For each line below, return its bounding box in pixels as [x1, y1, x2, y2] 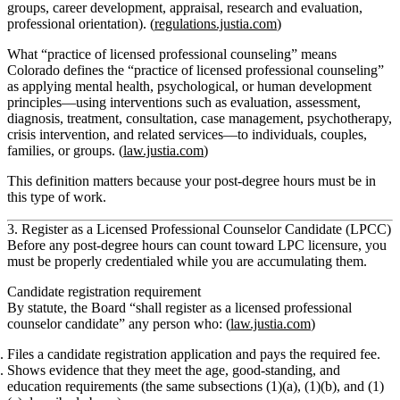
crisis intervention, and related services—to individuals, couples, [7, 126, 367, 142]
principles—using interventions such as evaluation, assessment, [7, 94, 361, 110]
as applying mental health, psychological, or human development [7, 78, 371, 94]
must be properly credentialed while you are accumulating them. [7, 253, 367, 269]
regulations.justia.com [154, 15, 277, 31]
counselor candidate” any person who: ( [7, 315, 230, 331]
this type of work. [7, 188, 106, 204]
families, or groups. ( [7, 142, 123, 158]
